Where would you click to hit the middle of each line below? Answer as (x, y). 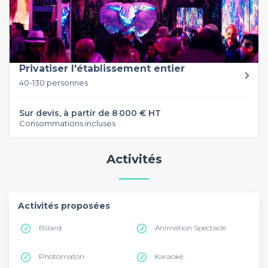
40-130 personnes (54, 82)
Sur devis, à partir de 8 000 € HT (90, 113)
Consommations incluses (67, 123)
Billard (50, 228)
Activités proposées (64, 206)
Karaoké (169, 256)
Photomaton (62, 256)
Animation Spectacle (191, 228)
